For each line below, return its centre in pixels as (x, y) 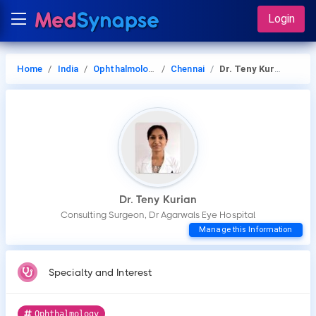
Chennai (188, 69)
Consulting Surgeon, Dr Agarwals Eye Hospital (158, 215)
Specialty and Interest (101, 272)
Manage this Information (246, 230)
